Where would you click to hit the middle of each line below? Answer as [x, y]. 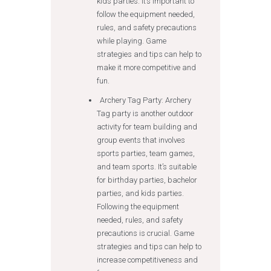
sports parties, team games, [145, 153]
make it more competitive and [146, 67]
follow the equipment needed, [145, 14]
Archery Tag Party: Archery [145, 100]
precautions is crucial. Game [145, 233]
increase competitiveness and [147, 260]
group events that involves [141, 140]
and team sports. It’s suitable [146, 167]
